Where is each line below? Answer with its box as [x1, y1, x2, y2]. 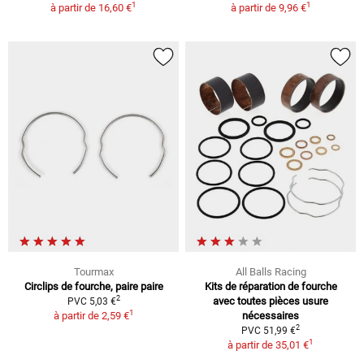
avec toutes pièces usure [213, 294, 328, 307]
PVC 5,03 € [67, 295, 116, 307]
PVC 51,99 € [241, 324, 296, 336]
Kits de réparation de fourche [204, 279, 337, 292]
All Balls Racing [235, 265, 306, 278]
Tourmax [73, 265, 114, 278]
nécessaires [242, 309, 299, 322]
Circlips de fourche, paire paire [24, 279, 163, 292]
